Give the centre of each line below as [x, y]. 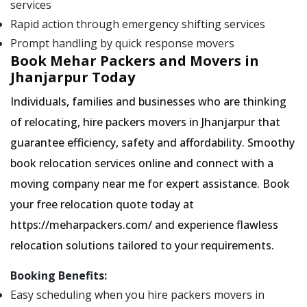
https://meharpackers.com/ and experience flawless [144, 225]
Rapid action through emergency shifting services [138, 24]
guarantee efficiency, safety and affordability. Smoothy [152, 143]
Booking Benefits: [59, 276]
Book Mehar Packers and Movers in [135, 61]
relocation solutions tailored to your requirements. [142, 246]
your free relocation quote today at [102, 205]
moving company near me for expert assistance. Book [150, 184]
